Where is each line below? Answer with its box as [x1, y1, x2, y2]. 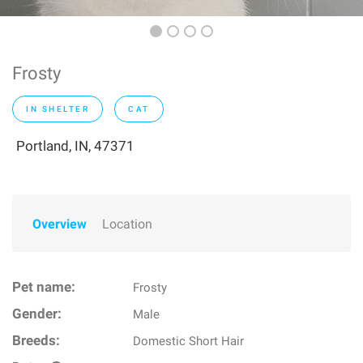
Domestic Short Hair [133, 334, 245, 348]
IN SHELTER [26, 105, 89, 113]
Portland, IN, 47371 [16, 138, 135, 154]
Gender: [12, 306, 62, 322]
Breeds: [12, 333, 60, 348]
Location [102, 216, 152, 232]
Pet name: [12, 280, 75, 295]
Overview [32, 216, 87, 232]
